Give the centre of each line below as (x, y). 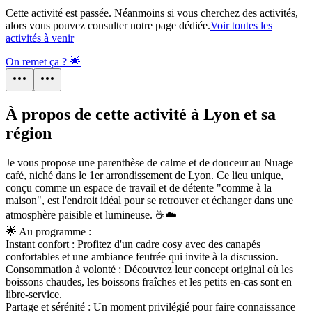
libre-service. (34, 294)
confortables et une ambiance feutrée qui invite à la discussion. (142, 257)
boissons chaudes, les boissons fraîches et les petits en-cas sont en (149, 282)
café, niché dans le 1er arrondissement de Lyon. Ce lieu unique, (145, 175)
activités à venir (40, 38)
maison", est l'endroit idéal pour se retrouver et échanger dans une (149, 200)
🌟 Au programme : (48, 232)
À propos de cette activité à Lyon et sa (141, 115)
